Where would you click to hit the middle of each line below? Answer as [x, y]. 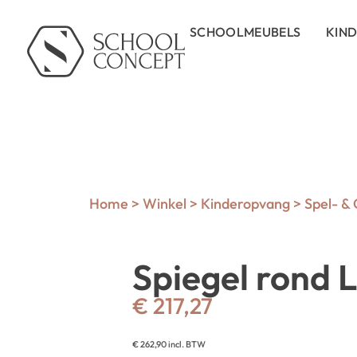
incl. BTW [186, 344]
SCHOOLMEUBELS [245, 32]
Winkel [165, 204]
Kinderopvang [245, 204]
